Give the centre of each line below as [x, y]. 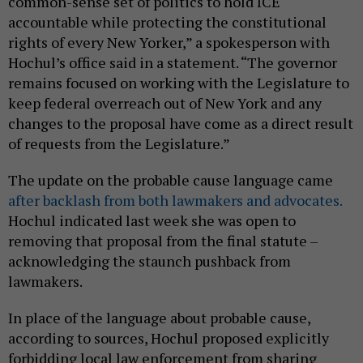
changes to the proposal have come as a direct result [181, 124]
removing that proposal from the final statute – [163, 241]
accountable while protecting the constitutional [167, 22]
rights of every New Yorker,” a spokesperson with [169, 43]
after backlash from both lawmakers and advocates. [175, 201]
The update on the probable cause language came [171, 180]
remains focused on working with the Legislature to [179, 83]
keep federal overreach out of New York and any [165, 103]
